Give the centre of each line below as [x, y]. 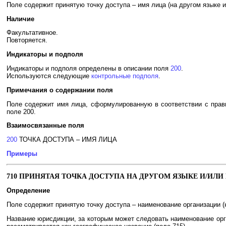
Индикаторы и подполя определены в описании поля [89, 69]
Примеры [22, 154]
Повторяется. [27, 40]
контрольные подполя [125, 76]
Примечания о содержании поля [60, 90]
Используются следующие [49, 76]
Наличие [20, 19]
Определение [28, 191]
